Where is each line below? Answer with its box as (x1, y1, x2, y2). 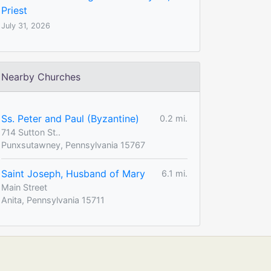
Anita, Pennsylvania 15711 (1, 194, 105, 205)
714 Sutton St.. (1, 126, 60, 137)
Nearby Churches (1, 70, 80, 83)
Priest (1, 4, 27, 16)
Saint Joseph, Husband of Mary (1, 167, 145, 180)
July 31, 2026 (1, 21, 50, 30)
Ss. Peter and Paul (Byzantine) (1, 112, 139, 125)
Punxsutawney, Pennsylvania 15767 (1, 139, 145, 150)
